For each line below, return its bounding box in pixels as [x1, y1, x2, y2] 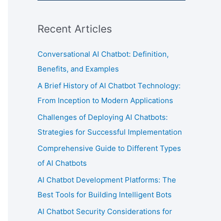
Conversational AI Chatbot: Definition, [37, 49, 169, 59]
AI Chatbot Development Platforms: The [37, 175, 176, 184]
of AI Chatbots [37, 158, 87, 168]
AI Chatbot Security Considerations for [37, 206, 172, 216]
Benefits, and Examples [37, 64, 119, 74]
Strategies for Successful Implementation [37, 127, 182, 137]
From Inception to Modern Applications [37, 95, 173, 105]
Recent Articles [37, 23, 112, 35]
